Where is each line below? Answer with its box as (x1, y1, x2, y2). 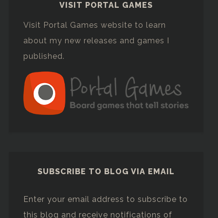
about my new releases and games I (23, 36, 169, 45)
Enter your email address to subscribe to (23, 195, 188, 204)
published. (23, 51, 65, 61)
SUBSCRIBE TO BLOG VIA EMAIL (37, 167, 175, 177)
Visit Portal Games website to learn (23, 20, 166, 30)
